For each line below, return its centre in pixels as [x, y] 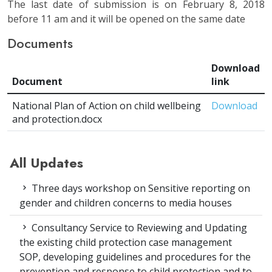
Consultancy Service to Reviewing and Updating [138, 228]
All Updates [46, 163]
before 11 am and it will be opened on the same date [126, 19]
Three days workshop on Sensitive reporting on [140, 189]
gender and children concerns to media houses [126, 203]
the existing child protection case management [126, 243]
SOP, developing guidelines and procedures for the [135, 257]
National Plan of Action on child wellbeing [107, 106]
